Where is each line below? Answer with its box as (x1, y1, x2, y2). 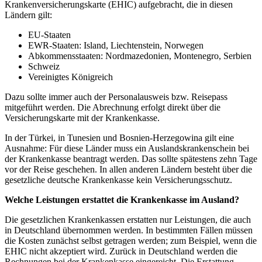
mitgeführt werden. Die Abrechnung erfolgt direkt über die (5, 102, 220, 113)
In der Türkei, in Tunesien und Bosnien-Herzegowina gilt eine (5, 133, 234, 143)
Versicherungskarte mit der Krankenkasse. (5, 113, 160, 123)
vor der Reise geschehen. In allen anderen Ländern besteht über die (5, 164, 252, 175)
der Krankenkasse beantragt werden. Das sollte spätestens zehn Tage (5, 154, 257, 164)
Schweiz (28, 61, 60, 72)
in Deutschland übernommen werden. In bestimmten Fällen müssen (5, 225, 253, 236)
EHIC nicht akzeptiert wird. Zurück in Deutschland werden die (5, 246, 237, 257)
